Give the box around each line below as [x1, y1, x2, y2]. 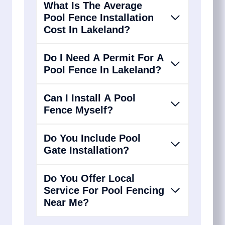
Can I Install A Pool [44, 92, 136, 103]
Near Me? [44, 196, 89, 208]
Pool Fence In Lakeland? [44, 64, 161, 75]
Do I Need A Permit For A [44, 52, 164, 63]
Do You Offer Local [44, 172, 135, 184]
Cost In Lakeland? [44, 24, 130, 35]
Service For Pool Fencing [44, 184, 164, 196]
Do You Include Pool [44, 132, 141, 144]
